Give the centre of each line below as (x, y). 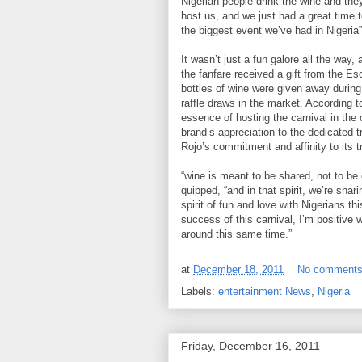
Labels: (200, 291)
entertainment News (265, 291)
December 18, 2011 (238, 270)
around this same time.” (236, 234)
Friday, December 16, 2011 (250, 346)
